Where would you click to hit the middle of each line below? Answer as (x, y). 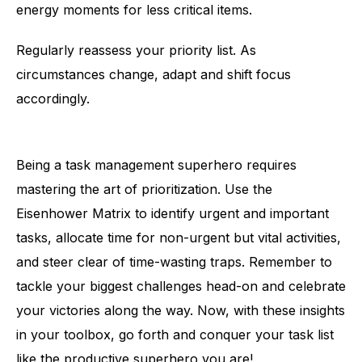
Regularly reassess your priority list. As (136, 50)
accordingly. (53, 99)
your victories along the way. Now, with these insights (181, 310)
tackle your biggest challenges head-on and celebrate (181, 286)
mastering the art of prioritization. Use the (144, 189)
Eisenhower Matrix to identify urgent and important (173, 213)
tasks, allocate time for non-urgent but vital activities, (179, 238)
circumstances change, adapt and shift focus (154, 74)
